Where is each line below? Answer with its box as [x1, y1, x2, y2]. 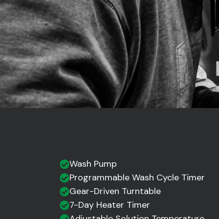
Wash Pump [69, 158, 117, 170]
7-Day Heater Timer [69, 199, 150, 211]
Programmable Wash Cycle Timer [69, 172, 205, 184]
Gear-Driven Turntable [69, 185, 161, 197]
